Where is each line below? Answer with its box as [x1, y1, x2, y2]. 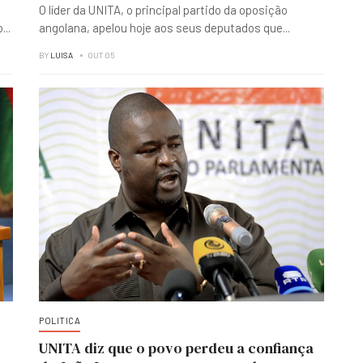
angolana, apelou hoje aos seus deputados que [39, 20, 283, 35]
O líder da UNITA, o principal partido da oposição [39, 2, 288, 17]
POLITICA [39, 315, 80, 326]
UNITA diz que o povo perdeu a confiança [39, 338, 314, 358]
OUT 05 [88, 50, 115, 60]
